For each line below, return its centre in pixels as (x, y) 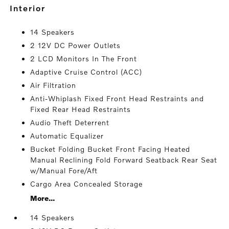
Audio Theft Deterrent (70, 123)
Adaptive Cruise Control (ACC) (86, 72)
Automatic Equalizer (67, 136)
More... (43, 198)
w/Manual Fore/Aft (64, 171)
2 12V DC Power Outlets (76, 45)
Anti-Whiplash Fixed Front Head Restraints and (117, 99)
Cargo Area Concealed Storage (87, 184)
